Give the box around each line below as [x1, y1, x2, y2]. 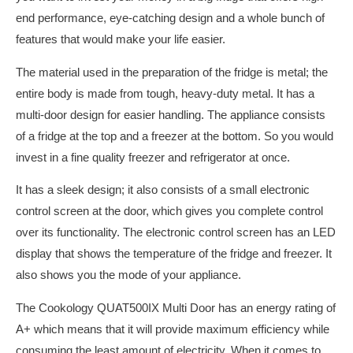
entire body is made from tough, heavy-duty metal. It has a [16, 87, 314, 100]
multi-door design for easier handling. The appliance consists [16, 108, 325, 121]
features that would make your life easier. [16, 33, 225, 46]
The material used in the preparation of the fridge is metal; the [16, 65, 328, 79]
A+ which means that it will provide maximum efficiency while [16, 322, 329, 336]
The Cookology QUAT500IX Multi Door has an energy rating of [16, 301, 336, 314]
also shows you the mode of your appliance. [16, 269, 241, 282]
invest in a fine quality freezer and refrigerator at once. [16, 150, 290, 164]
